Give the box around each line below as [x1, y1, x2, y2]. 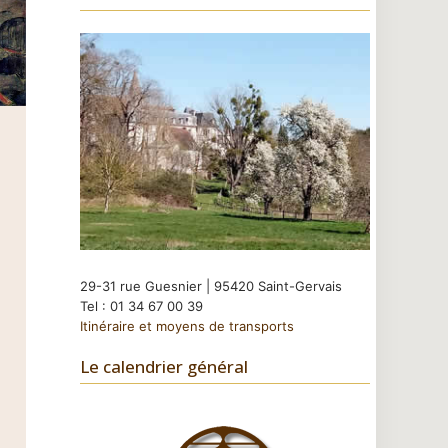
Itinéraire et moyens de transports [80, 317, 294, 334]
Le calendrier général [80, 354, 248, 378]
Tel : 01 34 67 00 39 [80, 297, 203, 314]
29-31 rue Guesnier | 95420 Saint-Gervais [80, 277, 342, 294]
